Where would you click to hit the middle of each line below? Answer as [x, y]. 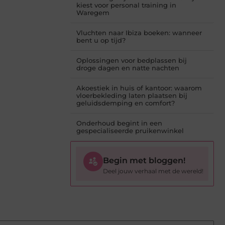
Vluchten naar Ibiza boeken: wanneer [139, 33]
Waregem [93, 13]
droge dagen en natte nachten [128, 68]
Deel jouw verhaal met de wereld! [153, 171]
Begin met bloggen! [144, 161]
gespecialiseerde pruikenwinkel [130, 131]
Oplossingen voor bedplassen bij [132, 61]
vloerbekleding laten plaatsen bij [132, 96]
